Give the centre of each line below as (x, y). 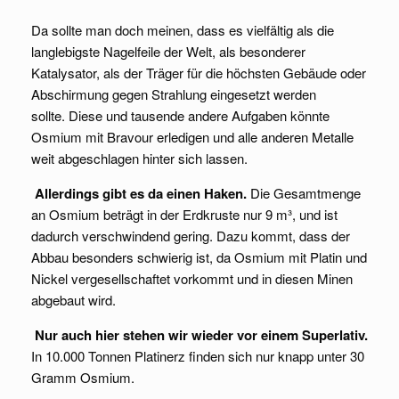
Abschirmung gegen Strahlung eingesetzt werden (174, 94)
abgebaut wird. (73, 300)
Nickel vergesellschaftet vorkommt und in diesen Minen (192, 279)
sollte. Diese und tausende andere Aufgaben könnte (180, 116)
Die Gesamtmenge (304, 193)
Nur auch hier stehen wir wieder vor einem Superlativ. (201, 335)
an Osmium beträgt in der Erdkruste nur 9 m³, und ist (184, 215)
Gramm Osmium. (83, 378)
